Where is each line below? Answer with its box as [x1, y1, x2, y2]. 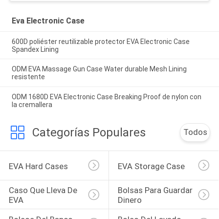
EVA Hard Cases [8, 161, 68, 171]
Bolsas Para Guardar [117, 185, 195, 196]
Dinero [117, 195, 142, 205]
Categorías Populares [32, 126, 146, 140]
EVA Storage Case [117, 161, 185, 171]
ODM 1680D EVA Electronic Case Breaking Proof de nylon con [11, 93, 201, 101]
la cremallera [11, 101, 52, 109]
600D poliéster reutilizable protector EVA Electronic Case [11, 37, 190, 45]
